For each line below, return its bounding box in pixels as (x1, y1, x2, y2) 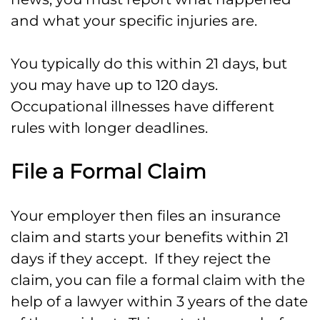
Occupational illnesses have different (11, 98, 274, 116)
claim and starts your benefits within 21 (11, 229, 289, 246)
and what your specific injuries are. (11, 12, 257, 30)
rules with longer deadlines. (11, 119, 208, 137)
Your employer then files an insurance (11, 207, 281, 225)
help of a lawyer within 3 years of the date (11, 293, 308, 311)
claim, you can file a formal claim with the (11, 271, 305, 289)
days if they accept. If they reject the (11, 250, 271, 268)
